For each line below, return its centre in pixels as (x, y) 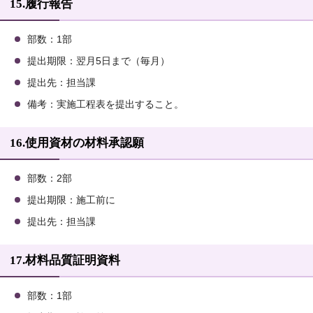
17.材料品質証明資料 (65, 261)
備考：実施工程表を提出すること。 (105, 105)
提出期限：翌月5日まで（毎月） (99, 61)
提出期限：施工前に (71, 201)
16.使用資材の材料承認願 (77, 143)
